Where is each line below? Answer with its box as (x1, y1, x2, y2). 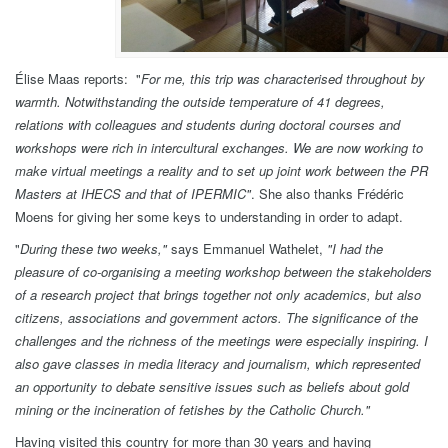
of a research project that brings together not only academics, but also (15, 284, 421, 304)
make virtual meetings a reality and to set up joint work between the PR (15, 160, 428, 180)
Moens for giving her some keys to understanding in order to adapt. (15, 206, 403, 226)
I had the (332, 238, 383, 258)
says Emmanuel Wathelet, (167, 238, 327, 258)
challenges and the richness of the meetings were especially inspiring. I (15, 330, 428, 350)
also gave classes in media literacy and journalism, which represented (15, 353, 420, 373)
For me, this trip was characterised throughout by (141, 68, 425, 88)
